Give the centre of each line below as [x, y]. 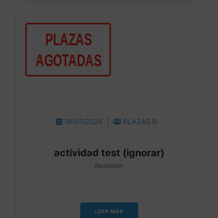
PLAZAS [137, 121]
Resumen [109, 165]
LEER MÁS [109, 211]
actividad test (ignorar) [109, 153]
